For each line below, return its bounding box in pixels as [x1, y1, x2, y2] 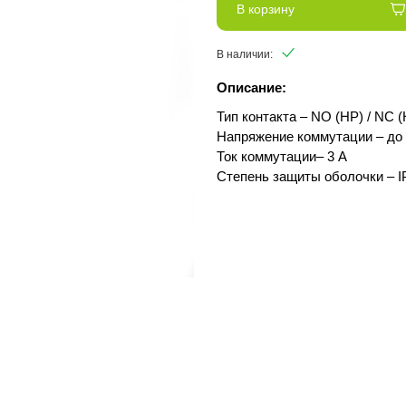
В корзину [237, 2, 295, 16]
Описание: [217, 80, 286, 95]
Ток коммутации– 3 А [217, 149, 347, 164]
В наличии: [217, 48, 273, 61]
